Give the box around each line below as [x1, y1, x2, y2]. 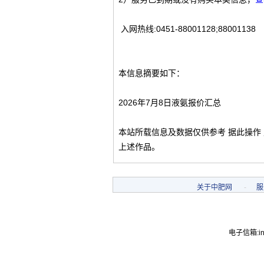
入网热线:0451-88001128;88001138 [118, 24, 256, 34]
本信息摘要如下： [118, 68, 184, 78]
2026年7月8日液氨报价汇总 [118, 98, 221, 107]
